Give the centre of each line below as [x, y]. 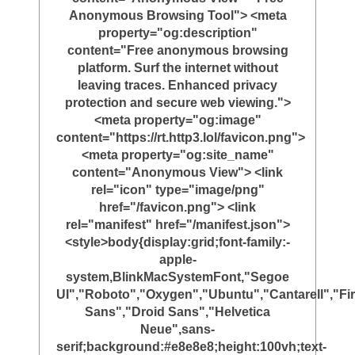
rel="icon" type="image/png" [177, 190]
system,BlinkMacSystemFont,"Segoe [177, 277]
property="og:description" [177, 33]
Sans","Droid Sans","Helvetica [177, 312]
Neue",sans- [177, 330]
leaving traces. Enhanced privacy [177, 86]
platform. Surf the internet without [177, 68]
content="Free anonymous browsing [177, 51]
